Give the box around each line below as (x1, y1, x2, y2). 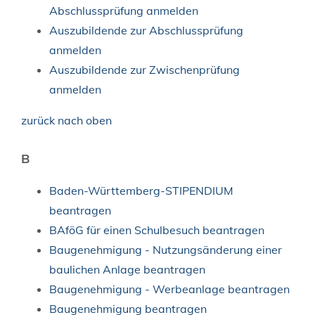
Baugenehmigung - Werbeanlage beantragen (49, 281, 290, 296)
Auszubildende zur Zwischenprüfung (49, 62, 240, 77)
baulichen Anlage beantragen (49, 262, 205, 276)
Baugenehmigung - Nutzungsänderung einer (49, 242, 282, 257)
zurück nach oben (21, 112, 112, 127)
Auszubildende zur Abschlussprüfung (49, 22, 243, 37)
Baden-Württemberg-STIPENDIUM (49, 183, 233, 198)
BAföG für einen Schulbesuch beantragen (49, 222, 264, 237)
